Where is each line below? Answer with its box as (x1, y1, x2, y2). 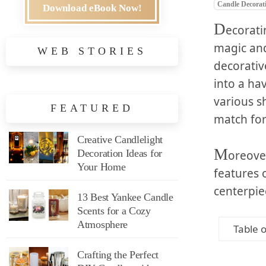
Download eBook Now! (42, 2, 142, 14)
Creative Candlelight (77, 134, 163, 145)
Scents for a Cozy (77, 205, 151, 217)
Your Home (77, 161, 126, 173)
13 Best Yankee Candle (77, 191, 173, 203)
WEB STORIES (37, 45, 147, 57)
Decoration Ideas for (77, 147, 162, 159)
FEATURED (50, 102, 134, 114)
